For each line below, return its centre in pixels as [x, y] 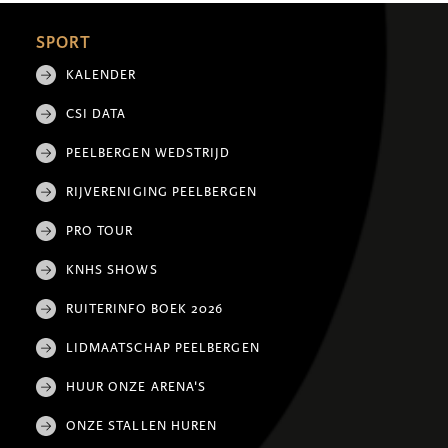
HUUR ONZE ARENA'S [136, 387]
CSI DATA [96, 114]
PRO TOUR [99, 231]
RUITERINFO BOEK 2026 [144, 309]
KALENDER [101, 75]
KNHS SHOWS [111, 270]
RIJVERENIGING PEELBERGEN [161, 192]
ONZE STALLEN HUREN [141, 426]
